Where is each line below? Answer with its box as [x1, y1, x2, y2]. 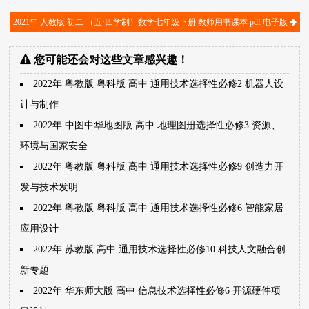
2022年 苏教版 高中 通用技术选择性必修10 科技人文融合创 [33, 244, 286, 255]
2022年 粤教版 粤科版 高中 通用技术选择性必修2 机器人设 [33, 79, 284, 89]
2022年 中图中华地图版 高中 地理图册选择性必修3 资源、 [33, 120, 281, 130]
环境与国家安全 [20, 141, 88, 151]
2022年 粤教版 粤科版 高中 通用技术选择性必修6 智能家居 [33, 203, 284, 213]
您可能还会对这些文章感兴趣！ [31, 54, 189, 66]
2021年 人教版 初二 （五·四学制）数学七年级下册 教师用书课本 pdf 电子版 [12, 17, 290, 27]
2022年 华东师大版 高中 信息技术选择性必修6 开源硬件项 [33, 286, 281, 296]
